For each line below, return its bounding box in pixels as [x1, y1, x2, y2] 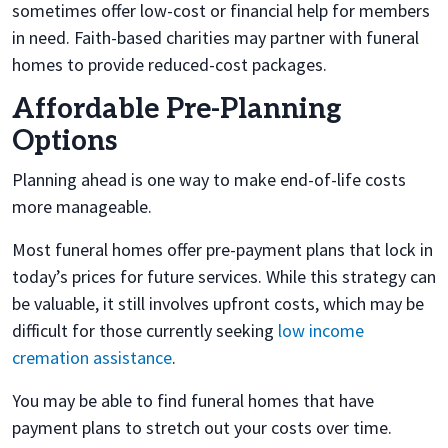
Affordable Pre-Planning [12, 92, 342, 126]
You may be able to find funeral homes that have [12, 388, 374, 412]
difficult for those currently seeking [12, 318, 278, 342]
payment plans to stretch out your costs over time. [12, 415, 392, 439]
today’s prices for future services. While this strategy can [12, 264, 436, 288]
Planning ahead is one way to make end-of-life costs [12, 167, 406, 191]
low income [278, 318, 364, 342]
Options [12, 124, 117, 158]
